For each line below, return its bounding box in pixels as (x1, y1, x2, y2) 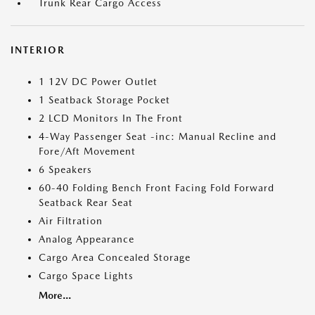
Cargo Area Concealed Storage (39, 252, 191, 264)
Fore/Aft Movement (39, 146, 136, 157)
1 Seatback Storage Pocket (39, 94, 170, 106)
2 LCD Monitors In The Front (39, 112, 183, 124)
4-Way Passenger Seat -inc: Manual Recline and (39, 131, 276, 143)
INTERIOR (11, 44, 65, 56)
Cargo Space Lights (39, 270, 134, 282)
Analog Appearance (39, 233, 134, 245)
